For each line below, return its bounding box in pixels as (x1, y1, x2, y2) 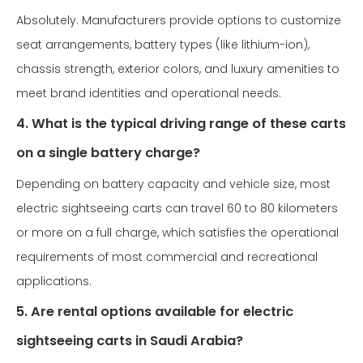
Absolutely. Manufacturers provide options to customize (16, 12, 341, 28)
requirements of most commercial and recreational (16, 249, 318, 265)
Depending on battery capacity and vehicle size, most (16, 176, 331, 192)
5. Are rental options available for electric (16, 302, 293, 321)
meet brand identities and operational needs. (16, 85, 281, 101)
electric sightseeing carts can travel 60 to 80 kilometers (16, 200, 338, 216)
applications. (16, 273, 92, 289)
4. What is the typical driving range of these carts (16, 114, 346, 133)
